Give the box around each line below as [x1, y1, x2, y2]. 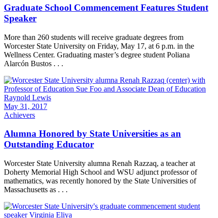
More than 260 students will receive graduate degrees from [4, 33, 183, 41]
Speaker [4, 13, 36, 24]
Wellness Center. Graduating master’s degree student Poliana [4, 50, 190, 59]
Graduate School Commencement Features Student [4, 2, 208, 13]
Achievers [4, 110, 35, 119]
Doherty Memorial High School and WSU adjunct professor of [4, 168, 197, 177]
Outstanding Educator [4, 139, 94, 150]
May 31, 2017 [4, 102, 47, 110]
